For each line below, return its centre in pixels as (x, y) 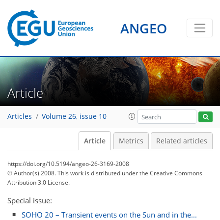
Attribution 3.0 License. (39, 182)
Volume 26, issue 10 (74, 117)
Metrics (131, 141)
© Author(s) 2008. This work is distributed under (73, 173)
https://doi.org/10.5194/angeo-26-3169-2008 (68, 164)
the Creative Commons (171, 173)
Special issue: (30, 200)
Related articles (182, 141)
